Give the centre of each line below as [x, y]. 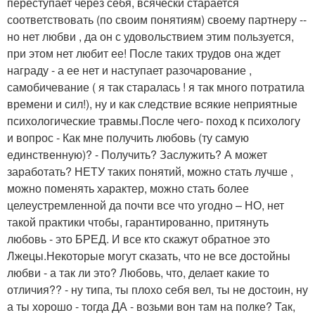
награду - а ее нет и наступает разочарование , [129, 70]
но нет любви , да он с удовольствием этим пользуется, [150, 37]
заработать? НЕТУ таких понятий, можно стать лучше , [150, 172]
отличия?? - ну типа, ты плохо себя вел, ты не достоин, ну [157, 290]
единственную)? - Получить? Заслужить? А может [137, 155]
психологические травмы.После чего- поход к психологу [154, 121]
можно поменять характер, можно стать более [128, 188]
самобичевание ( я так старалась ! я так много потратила [156, 87]
